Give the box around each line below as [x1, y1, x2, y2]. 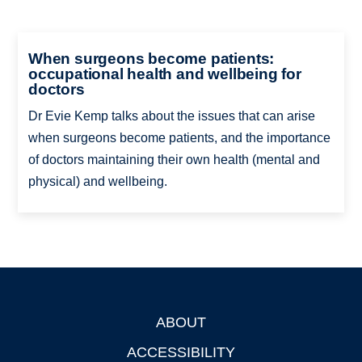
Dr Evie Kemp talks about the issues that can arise [27, 108, 315, 123]
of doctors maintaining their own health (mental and [27, 152, 320, 166]
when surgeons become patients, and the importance [27, 130, 330, 145]
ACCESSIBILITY [127, 343, 235, 360]
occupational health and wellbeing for [27, 65, 301, 82]
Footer [18, 318, 57, 331]
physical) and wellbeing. [27, 174, 167, 188]
